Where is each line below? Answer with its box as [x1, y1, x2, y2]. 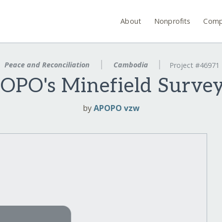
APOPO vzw [93, 103, 140, 114]
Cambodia [111, 60, 150, 69]
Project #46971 [169, 60, 220, 70]
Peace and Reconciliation [2, 60, 92, 69]
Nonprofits [154, 16, 191, 26]
